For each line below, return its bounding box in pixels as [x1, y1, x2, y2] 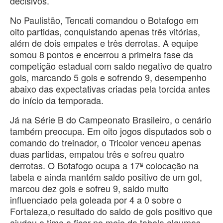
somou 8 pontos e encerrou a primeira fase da [10, 48, 193, 61]
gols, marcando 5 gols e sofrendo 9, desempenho [10, 71, 207, 84]
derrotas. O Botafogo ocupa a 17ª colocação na [10, 159, 199, 172]
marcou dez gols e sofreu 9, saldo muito [10, 182, 169, 195]
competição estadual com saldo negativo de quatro [10, 59, 212, 73]
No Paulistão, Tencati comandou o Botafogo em [10, 13, 199, 27]
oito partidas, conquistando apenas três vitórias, [10, 25, 200, 38]
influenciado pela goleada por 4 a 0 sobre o [10, 193, 182, 207]
